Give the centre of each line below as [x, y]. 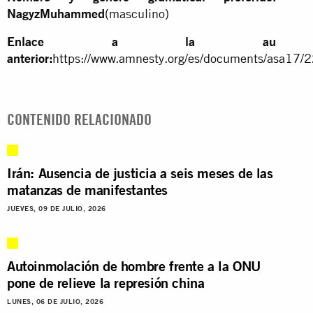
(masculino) [137, 13]
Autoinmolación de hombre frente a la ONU [134, 265]
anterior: [30, 58]
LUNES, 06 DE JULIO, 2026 [55, 301]
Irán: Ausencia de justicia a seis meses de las [140, 173]
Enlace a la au [142, 41]
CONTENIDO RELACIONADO [79, 119]
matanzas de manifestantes [88, 189]
